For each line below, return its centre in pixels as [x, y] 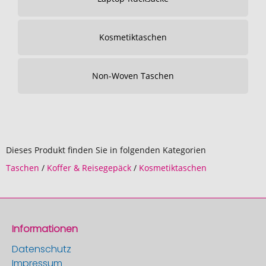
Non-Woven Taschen [133, 76]
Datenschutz [42, 249]
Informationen [45, 229]
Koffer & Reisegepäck [89, 168]
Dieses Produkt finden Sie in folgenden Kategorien [106, 150]
